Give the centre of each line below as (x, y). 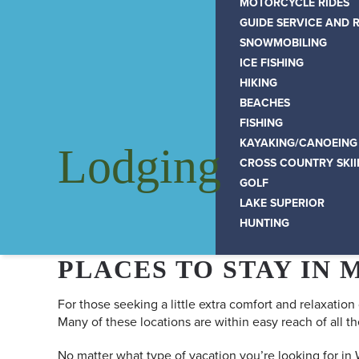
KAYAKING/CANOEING (298, 143)
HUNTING (264, 223)
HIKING (258, 83)
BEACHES (264, 103)
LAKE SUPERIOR (282, 203)
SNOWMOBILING (283, 42)
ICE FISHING (271, 63)
